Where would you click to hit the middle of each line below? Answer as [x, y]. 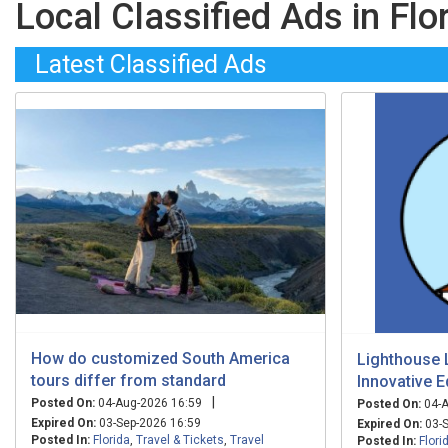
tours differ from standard [128, 380]
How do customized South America [160, 358]
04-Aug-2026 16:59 [148, 402]
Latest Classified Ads [151, 64]
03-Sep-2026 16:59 [148, 422]
